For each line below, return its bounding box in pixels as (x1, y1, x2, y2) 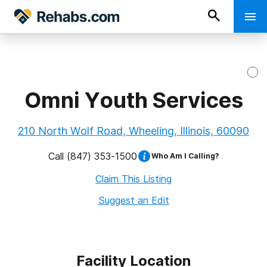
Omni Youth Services (24, 87, 243, 113)
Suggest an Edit (98, 194, 169, 206)
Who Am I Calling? (151, 151, 219, 160)
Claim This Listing (95, 173, 172, 185)
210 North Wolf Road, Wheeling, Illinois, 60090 (18, 125, 249, 137)
